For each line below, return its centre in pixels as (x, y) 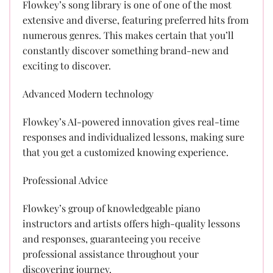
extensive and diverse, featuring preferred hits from (136, 20)
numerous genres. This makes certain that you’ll (128, 35)
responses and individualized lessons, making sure (133, 137)
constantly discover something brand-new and (126, 51)
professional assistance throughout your (111, 253)
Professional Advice (65, 180)
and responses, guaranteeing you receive (112, 238)
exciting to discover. (67, 66)
